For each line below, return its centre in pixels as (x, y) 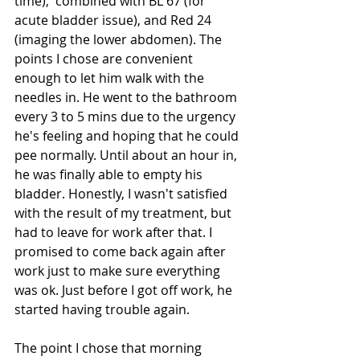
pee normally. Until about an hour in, (127, 155)
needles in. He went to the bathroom (127, 97)
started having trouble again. (102, 309)
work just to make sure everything (119, 271)
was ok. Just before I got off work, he (125, 290)
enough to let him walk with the (111, 78)
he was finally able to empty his (110, 174)
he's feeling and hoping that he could (128, 136)
